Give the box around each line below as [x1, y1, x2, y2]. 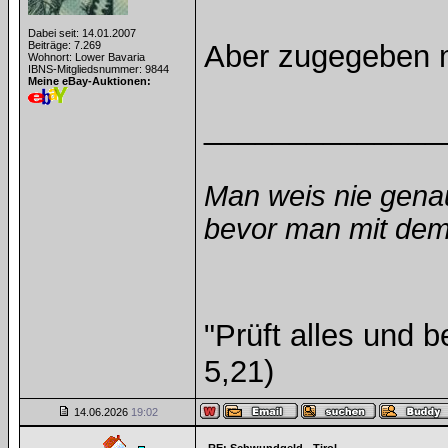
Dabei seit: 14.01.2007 [28, 27, 136, 39]
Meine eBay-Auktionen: [28, 75, 151, 87]
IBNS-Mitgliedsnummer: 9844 [28, 63, 169, 75]
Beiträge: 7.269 [28, 39, 101, 51]
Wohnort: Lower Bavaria [28, 51, 145, 63]
